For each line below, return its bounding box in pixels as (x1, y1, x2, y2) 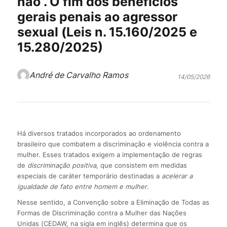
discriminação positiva (27, 161, 96, 169)
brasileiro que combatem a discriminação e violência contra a (17, 139, 209, 148)
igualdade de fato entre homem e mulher (17, 182, 147, 191)
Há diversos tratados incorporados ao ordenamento (17, 129, 181, 137)
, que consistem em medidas (96, 161, 187, 169)
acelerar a (161, 171, 193, 180)
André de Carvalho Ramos (29, 69, 128, 80)
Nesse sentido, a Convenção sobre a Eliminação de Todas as (17, 198, 209, 206)
